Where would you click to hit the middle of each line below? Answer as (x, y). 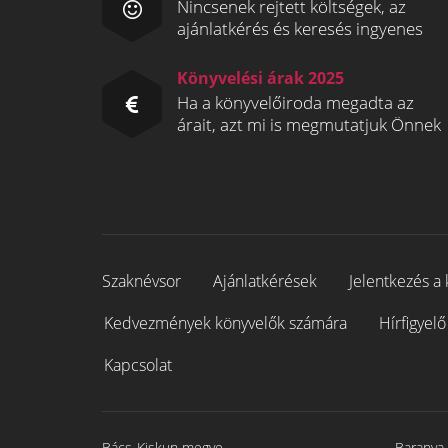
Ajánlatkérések (265, 281)
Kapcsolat (138, 365)
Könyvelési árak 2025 (260, 78)
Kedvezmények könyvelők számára (225, 323)
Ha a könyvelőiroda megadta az (295, 102)
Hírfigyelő (412, 323)
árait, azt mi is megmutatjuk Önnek (309, 124)
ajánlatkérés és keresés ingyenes (300, 28)
